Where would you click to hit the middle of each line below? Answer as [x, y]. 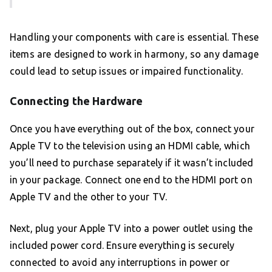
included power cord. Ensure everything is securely [122, 246]
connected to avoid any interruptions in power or [120, 263]
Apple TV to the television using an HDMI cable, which [130, 146]
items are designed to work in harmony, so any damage [134, 54]
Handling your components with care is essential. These [134, 37]
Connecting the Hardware [76, 101]
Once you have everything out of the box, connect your [132, 129]
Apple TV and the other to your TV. [89, 197]
